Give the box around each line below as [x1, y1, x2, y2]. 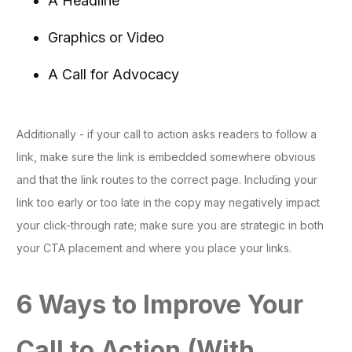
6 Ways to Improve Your [16, 289, 303, 321]
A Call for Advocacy [48, 66, 183, 83]
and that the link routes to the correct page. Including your [16, 173, 317, 187]
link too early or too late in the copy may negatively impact [16, 196, 320, 210]
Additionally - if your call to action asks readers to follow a [16, 127, 317, 141]
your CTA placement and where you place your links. [16, 241, 291, 255]
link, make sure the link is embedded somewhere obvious [16, 150, 316, 164]
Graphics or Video [48, 29, 164, 46]
